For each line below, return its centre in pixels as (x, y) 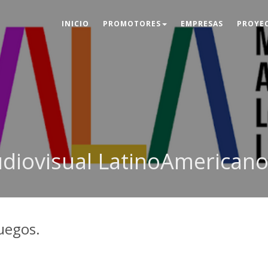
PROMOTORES (132, 24)
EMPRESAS (202, 24)
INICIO (75, 24)
